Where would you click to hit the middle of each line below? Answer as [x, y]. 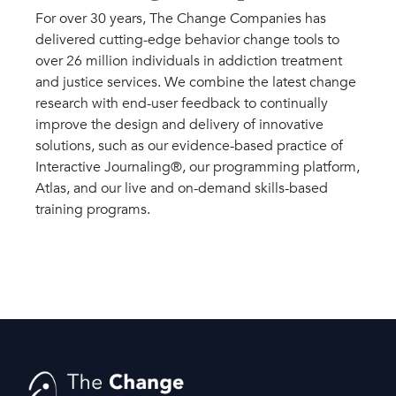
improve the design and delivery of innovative [179, 124]
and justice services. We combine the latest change [196, 82]
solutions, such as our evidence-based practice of [189, 145]
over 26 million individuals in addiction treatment [189, 61]
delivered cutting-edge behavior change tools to [187, 39]
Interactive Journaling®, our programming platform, [198, 167]
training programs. [93, 209]
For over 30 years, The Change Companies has [181, 18]
